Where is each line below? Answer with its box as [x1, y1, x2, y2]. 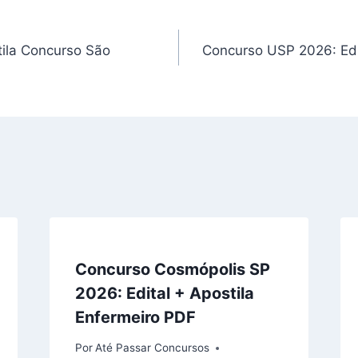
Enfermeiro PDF [74, 307, 196, 327]
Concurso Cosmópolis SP [74, 259, 270, 279]
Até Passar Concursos [94, 341, 209, 355]
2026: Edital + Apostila [74, 283, 254, 303]
